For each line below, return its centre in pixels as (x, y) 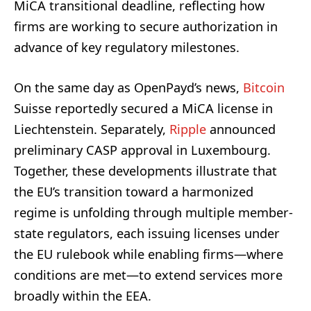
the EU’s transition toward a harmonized (134, 192)
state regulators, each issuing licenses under (147, 234)
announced (241, 129)
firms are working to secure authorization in (146, 27)
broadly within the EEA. (83, 296)
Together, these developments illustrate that (145, 171)
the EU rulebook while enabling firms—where (149, 254)
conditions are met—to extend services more (148, 275)
